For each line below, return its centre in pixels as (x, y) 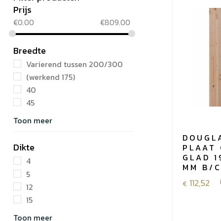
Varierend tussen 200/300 (74, 64)
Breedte (29, 50)
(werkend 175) (50, 77)
